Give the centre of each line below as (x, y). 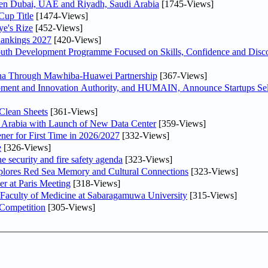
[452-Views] (58, 28)
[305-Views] (70, 207)
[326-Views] (26, 147)
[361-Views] (73, 111)
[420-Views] (76, 39)
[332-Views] (144, 135)
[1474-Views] (61, 16)
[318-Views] (95, 183)
